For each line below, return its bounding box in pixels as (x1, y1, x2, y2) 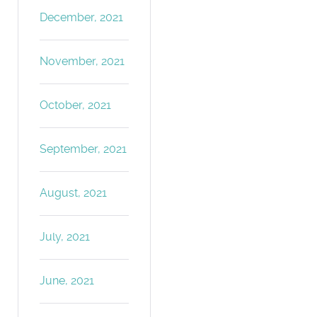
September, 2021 (40, 142, 127, 156)
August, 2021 (40, 185, 108, 200)
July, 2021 (40, 229, 91, 243)
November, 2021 (40, 54, 125, 68)
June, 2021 (40, 273, 95, 287)
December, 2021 (40, 10, 124, 24)
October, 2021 (40, 98, 112, 112)
